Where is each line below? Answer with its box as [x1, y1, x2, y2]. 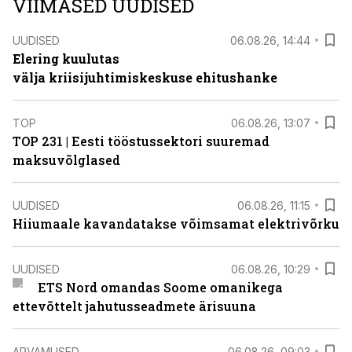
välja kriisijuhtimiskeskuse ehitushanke [13, 69, 277, 86]
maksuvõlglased [13, 152, 120, 168]
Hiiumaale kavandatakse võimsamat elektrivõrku [13, 215, 339, 232]
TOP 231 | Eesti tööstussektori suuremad [13, 133, 269, 149]
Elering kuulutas [13, 50, 119, 67]
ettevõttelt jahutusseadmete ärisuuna [13, 298, 256, 314]
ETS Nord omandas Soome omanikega [37, 279, 283, 295]
